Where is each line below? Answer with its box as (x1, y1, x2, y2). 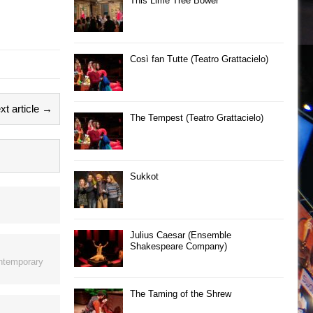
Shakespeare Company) (130, 240, 227, 252)
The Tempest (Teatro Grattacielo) (130, 112, 263, 123)
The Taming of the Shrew (130, 288, 231, 299)
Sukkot (130, 170, 159, 182)
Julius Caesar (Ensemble (130, 229, 231, 240)
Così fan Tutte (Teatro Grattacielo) (130, 53, 268, 64)
